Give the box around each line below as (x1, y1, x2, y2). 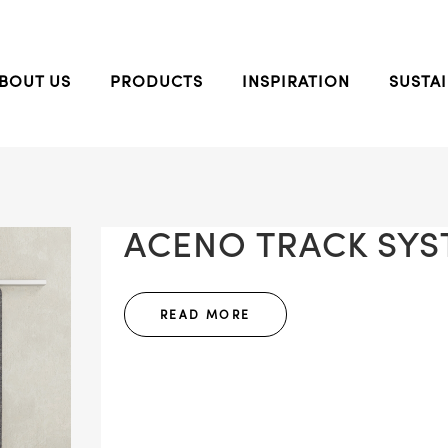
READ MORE (160, 307, 251, 322)
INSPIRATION (242, 71, 350, 91)
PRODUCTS (110, 71, 203, 91)
